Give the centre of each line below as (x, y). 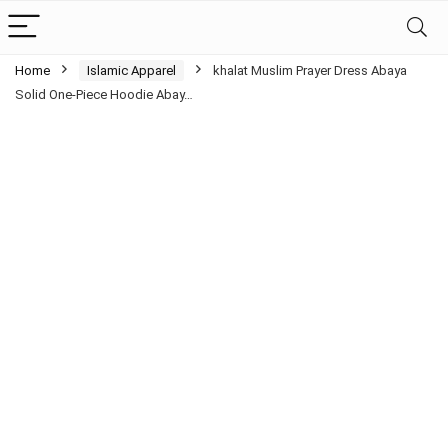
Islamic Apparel (131, 70)
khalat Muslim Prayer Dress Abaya (310, 70)
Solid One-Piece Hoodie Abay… (104, 94)
